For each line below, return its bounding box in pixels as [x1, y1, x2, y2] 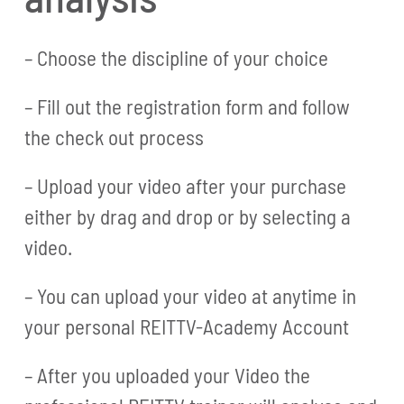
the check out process [24, 124, 205, 150]
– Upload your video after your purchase [24, 172, 347, 198]
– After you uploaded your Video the [24, 362, 311, 388]
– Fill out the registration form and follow [24, 93, 351, 119]
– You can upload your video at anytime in [24, 282, 357, 308]
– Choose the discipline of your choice [24, 44, 329, 70]
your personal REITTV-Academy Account [24, 313, 350, 339]
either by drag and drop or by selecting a [24, 203, 352, 229]
